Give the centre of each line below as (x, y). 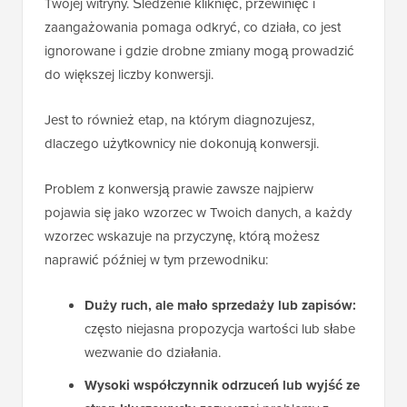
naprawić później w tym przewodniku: (156, 259)
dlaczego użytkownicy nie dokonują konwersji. (182, 143)
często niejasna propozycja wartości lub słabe (220, 328)
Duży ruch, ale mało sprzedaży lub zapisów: (220, 305)
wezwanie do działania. (153, 352)
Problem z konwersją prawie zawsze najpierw (179, 188)
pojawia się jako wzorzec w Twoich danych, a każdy (198, 212)
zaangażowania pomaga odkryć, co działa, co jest (193, 26)
